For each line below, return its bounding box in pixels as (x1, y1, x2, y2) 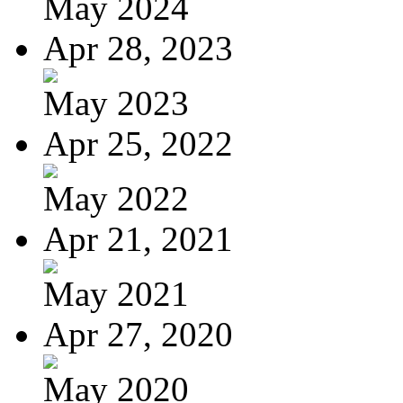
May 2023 (43, 83, 189, 122)
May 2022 (43, 178, 189, 218)
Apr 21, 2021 (43, 219, 233, 258)
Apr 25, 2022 (43, 123, 233, 163)
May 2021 (43, 273, 189, 313)
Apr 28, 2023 (43, 28, 233, 67)
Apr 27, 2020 (43, 314, 233, 354)
